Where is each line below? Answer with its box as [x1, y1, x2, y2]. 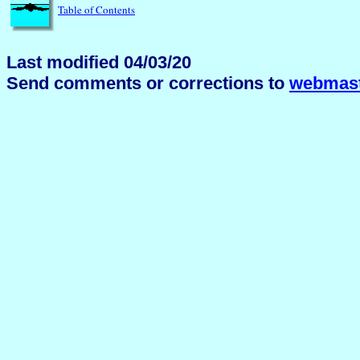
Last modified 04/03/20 [6, 51, 191, 72]
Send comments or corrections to [6, 72, 289, 93]
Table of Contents [58, 2, 135, 17]
